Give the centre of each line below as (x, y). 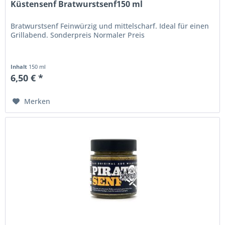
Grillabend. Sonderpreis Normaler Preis (78, 35)
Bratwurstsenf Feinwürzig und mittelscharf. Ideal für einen (110, 26)
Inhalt (20, 66)
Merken (37, 101)
